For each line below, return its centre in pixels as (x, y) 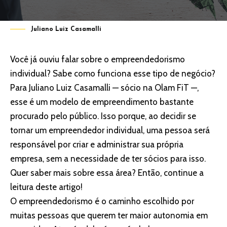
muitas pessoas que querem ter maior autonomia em (109, 216)
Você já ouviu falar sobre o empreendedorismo (98, 60)
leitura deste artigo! (47, 187)
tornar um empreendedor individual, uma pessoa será (110, 130)
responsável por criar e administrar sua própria (97, 145)
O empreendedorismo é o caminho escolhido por (102, 201)
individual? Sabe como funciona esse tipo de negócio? (113, 74)
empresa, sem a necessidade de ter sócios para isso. (108, 159)
